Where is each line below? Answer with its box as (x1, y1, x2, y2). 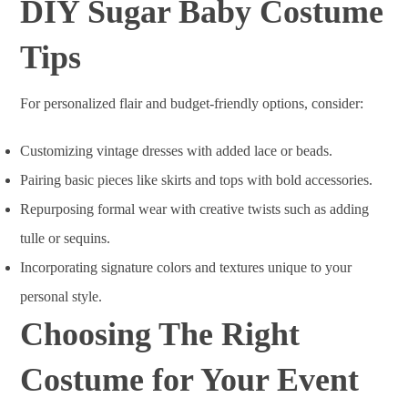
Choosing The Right (20, 316, 301, 352)
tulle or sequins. (20, 230, 111, 246)
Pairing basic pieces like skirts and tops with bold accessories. (20, 172, 373, 188)
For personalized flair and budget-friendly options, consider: (20, 96, 364, 111)
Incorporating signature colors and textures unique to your (20, 260, 352, 275)
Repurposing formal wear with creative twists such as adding (20, 201, 370, 217)
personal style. (20, 289, 103, 304)
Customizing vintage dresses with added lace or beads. (20, 143, 333, 158)
